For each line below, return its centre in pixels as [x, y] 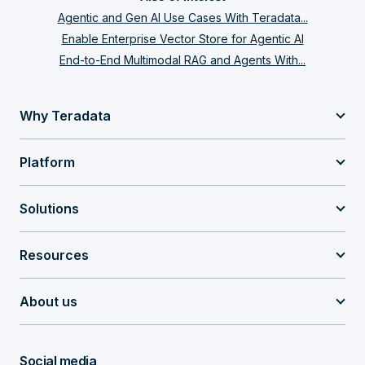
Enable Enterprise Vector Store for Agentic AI [182, 38]
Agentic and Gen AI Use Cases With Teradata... [182, 17]
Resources [54, 255]
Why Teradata [65, 115]
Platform [47, 162]
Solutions [49, 208]
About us [48, 301]
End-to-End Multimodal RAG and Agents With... [182, 59]
